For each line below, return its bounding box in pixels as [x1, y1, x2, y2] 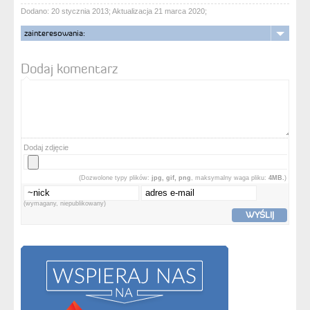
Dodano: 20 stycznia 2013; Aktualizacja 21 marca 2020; [21, 6, 207, 15]
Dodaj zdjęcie [24, 143, 69, 152]
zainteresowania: [24, 27, 85, 38]
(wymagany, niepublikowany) [24, 199, 106, 207]
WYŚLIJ [245, 209, 274, 221]
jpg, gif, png [152, 174, 191, 181]
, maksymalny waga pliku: [191, 174, 268, 181]
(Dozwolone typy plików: [79, 174, 152, 181]
